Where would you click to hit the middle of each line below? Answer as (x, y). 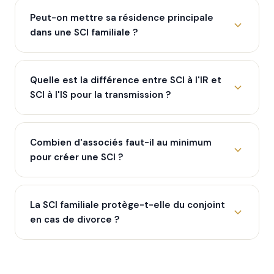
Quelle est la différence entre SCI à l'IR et (126, 80)
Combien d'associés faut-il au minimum (121, 143)
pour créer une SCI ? (76, 157)
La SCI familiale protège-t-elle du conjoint (128, 205)
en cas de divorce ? (75, 220)
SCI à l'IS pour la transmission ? (100, 95)
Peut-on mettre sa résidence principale (122, 18)
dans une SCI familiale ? (84, 32)
